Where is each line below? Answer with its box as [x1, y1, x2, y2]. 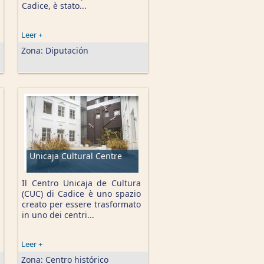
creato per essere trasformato [22, 199, 141, 210]
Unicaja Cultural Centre [29, 150, 122, 161]
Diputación [45, 45, 88, 56]
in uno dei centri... [22, 209, 94, 220]
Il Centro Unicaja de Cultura [22, 177, 141, 189]
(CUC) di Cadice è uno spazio [22, 188, 141, 199]
